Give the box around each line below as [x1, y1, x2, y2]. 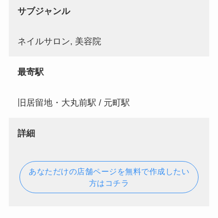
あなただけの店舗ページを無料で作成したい [29, 166, 189, 176]
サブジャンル [17, 6, 70, 16]
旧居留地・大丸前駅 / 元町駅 [17, 98, 130, 108]
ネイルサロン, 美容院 [17, 36, 101, 47]
